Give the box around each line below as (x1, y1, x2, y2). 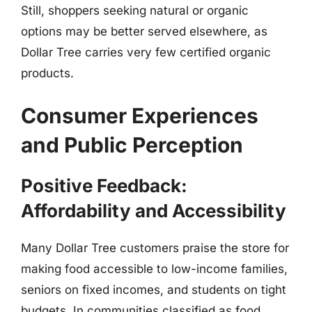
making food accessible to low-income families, (21, 262, 288, 276)
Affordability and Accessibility (21, 200, 286, 221)
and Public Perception (21, 132, 243, 157)
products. (21, 65, 74, 80)
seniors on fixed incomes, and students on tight (21, 283, 286, 297)
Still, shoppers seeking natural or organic (21, 3, 249, 17)
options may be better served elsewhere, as (21, 24, 267, 38)
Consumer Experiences (21, 103, 258, 128)
